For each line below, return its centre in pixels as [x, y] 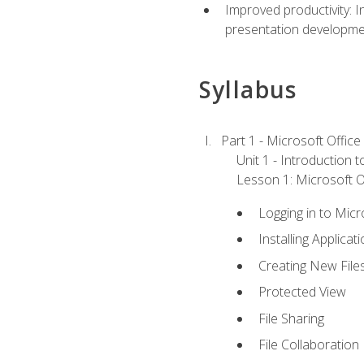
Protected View [303, 292]
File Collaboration [309, 345]
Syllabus [248, 90]
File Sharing [292, 318]
